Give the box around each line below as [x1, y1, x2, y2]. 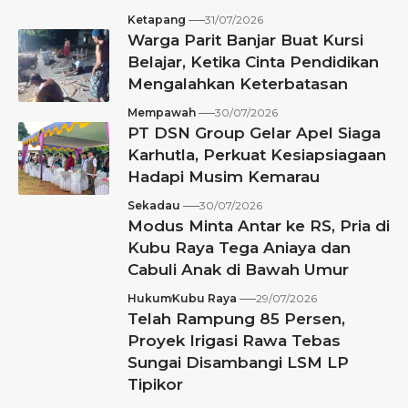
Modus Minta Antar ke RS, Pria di [127, 217, 390, 236]
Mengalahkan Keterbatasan [127, 75, 348, 94]
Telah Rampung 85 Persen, [127, 310, 345, 329]
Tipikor [127, 375, 183, 394]
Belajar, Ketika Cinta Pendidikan [127, 53, 379, 72]
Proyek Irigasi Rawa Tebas [127, 331, 341, 351]
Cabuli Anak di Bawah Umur [127, 260, 349, 280]
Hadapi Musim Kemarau [127, 168, 320, 187]
